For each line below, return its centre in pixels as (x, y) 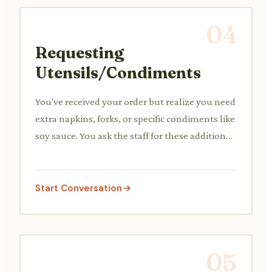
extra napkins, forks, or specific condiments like (135, 118)
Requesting (80, 53)
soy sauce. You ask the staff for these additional (134, 135)
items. (48, 152)
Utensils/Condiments (118, 73)
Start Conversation (79, 188)
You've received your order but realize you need (135, 101)
